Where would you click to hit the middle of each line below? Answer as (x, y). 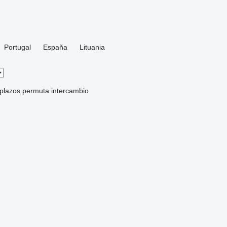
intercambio (70, 91)
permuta (35, 91)
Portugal (17, 47)
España (55, 47)
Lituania (92, 47)
